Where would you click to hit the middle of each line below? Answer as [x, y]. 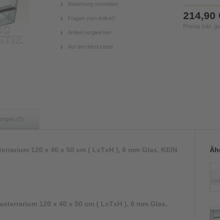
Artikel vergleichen [90, 32]
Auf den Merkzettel [90, 47]
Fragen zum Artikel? [92, 18]
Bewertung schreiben [93, 4]
